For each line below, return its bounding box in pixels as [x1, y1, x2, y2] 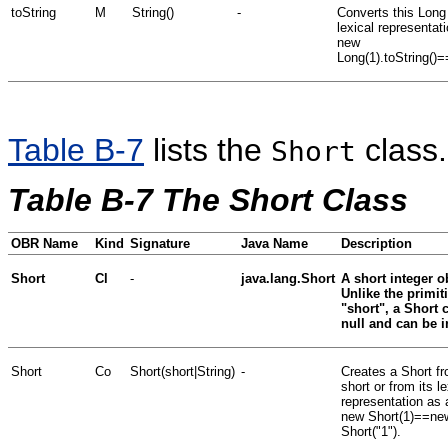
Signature [130, 235, 190, 251]
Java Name [241, 235, 308, 251]
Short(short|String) [130, 363, 235, 379]
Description [341, 235, 412, 251]
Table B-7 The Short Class [8, 181, 408, 218]
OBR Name [11, 235, 78, 251]
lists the [144, 131, 271, 168]
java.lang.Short [241, 270, 335, 286]
